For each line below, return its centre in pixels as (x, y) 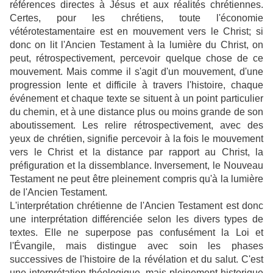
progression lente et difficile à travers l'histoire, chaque (136, 85)
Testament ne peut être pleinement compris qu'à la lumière (136, 179)
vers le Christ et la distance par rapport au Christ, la (136, 152)
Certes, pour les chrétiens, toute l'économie (136, 18)
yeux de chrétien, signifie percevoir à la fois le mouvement (136, 138)
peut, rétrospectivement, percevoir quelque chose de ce (136, 58)
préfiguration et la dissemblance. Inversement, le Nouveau (136, 165)
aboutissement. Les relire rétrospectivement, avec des (136, 125)
